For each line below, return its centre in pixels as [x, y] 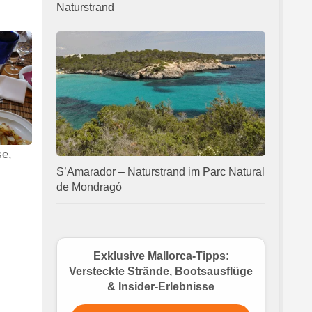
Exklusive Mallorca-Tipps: [161, 256]
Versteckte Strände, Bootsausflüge [161, 272]
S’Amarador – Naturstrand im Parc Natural [161, 172]
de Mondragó [89, 187]
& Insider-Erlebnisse [161, 287]
